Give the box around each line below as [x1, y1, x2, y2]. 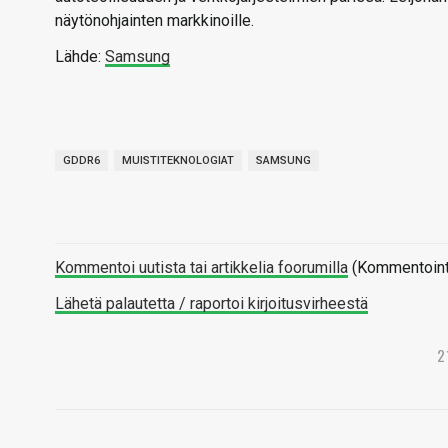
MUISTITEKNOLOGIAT [122, 154, 234, 167]
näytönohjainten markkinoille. [55, 11, 254, 30]
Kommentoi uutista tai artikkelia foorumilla [55, 258, 348, 277]
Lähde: [55, 47, 105, 66]
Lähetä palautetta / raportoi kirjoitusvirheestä [55, 294, 368, 313]
